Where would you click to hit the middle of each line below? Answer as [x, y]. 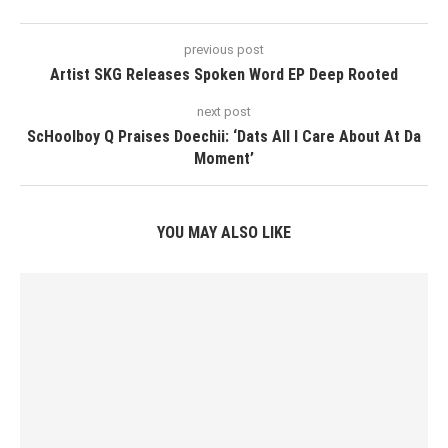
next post [224, 111]
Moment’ [224, 158]
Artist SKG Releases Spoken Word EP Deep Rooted [224, 74]
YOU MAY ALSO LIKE [224, 232]
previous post [224, 49]
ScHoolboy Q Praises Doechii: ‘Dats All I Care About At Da [224, 136]
